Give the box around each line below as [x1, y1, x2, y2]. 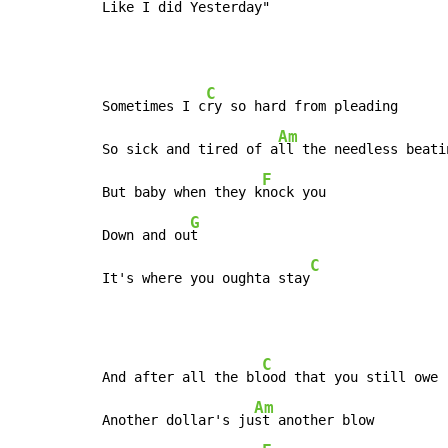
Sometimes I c [102, 98, 206, 115]
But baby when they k [102, 184, 262, 201]
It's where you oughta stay [102, 270, 310, 287]
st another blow [254, 412, 374, 429]
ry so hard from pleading [206, 98, 398, 115]
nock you [262, 184, 326, 201]
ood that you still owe [262, 369, 438, 386]
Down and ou [102, 227, 190, 244]
